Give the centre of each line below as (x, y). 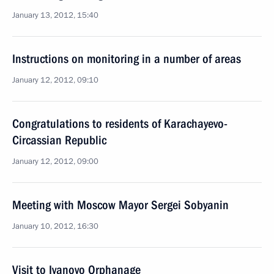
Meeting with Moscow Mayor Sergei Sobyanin (120, 205)
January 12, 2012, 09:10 (55, 80)
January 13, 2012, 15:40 (55, 15)
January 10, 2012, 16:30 (55, 226)
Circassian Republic (59, 140)
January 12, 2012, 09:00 (55, 161)
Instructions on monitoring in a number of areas (127, 59)
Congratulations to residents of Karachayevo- (120, 124)
